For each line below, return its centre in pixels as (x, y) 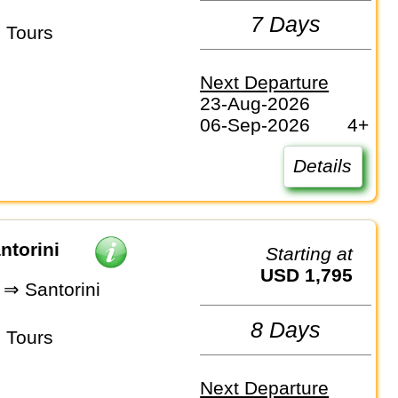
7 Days (286, 24)
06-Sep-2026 (255, 125)
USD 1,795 (314, 275)
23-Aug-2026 (255, 104)
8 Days (286, 330)
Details (323, 166)
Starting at (316, 254)
